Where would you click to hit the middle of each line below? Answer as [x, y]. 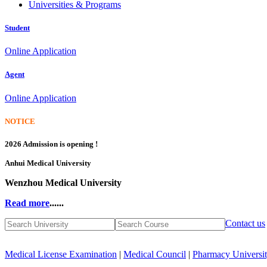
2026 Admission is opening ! [51, 144]
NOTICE [20, 121]
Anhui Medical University [48, 163]
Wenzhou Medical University [63, 182]
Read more [27, 203]
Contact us [245, 223]
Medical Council [155, 254]
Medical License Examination [61, 254]
